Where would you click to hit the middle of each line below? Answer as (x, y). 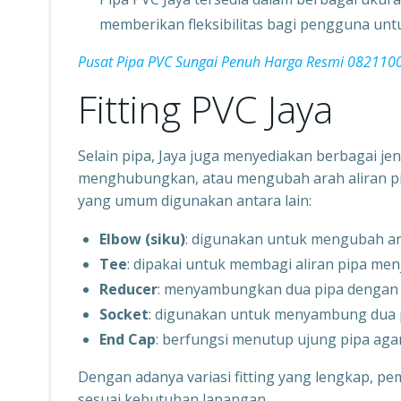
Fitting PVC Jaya (205, 109)
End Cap (128, 339)
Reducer (128, 289)
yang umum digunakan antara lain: (195, 200)
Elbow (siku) (142, 239)
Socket (124, 314)
